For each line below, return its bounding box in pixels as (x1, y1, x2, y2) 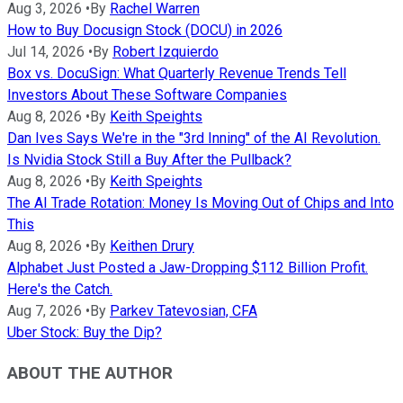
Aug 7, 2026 (7, 302, 82, 320)
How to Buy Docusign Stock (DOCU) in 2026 (7, 22, 282, 40)
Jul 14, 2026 (7, 43, 85, 61)
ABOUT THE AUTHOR (7, 363, 173, 383)
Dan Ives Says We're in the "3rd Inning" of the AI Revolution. (7, 130, 381, 148)
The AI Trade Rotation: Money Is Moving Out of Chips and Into (7, 194, 394, 212)
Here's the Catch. (7, 281, 112, 299)
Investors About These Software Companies (7, 86, 287, 104)
